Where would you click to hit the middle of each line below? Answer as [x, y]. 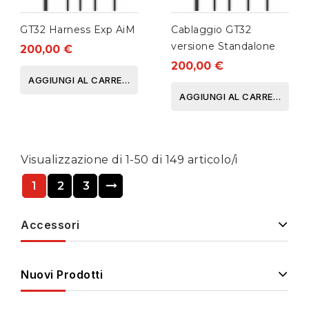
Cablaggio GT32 [211, 30]
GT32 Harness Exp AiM [78, 30]
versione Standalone [223, 47]
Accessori [50, 225]
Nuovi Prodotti [62, 275]
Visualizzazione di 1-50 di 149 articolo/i [129, 160]
